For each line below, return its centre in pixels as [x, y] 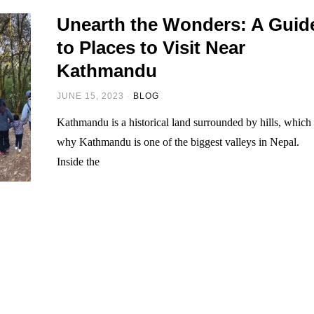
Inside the [78, 161]
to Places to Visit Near [151, 48]
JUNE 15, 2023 [91, 96]
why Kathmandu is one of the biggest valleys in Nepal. [178, 142]
